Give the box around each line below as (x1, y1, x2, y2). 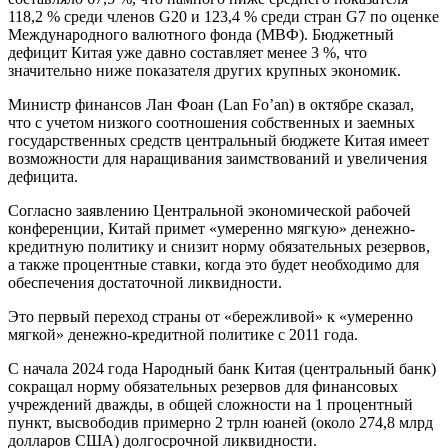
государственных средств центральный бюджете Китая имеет (8, 132, 429, 150)
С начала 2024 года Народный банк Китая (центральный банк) (8, 360, 436, 378)
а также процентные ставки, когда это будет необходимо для (8, 256, 419, 274)
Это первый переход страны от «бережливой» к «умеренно (8, 308, 413, 326)
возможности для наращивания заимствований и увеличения (8, 150, 427, 168)
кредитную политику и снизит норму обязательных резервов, (8, 238, 430, 256)
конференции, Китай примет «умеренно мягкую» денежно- (8, 220, 415, 238)
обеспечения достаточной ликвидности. (8, 274, 282, 292)
